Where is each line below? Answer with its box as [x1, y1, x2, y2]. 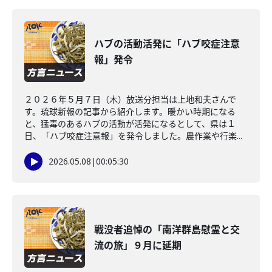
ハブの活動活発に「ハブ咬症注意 [94, 37, 240, 50]
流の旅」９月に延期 [94, 239, 182, 252]
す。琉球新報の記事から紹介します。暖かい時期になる [24, 106, 236, 117]
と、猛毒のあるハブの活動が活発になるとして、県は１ [24, 118, 236, 129]
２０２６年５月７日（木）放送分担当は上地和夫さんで [24, 93, 236, 105]
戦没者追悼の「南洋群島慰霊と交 [94, 223, 240, 236]
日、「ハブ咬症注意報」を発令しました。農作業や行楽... [24, 130, 242, 141]
